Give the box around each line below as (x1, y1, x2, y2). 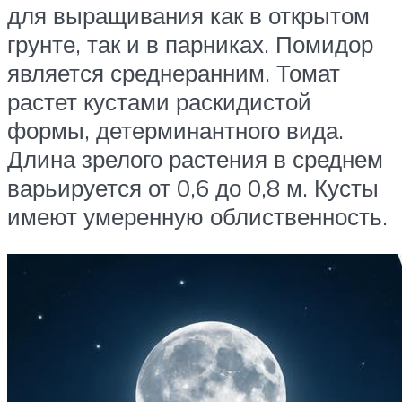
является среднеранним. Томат (7, 58, 340, 88)
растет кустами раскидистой (7, 87, 311, 117)
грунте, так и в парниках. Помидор (7, 30, 373, 59)
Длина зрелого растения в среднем (7, 144, 383, 174)
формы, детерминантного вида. (7, 116, 344, 145)
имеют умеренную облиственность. (7, 202, 388, 232)
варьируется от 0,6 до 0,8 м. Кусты (7, 173, 379, 203)
